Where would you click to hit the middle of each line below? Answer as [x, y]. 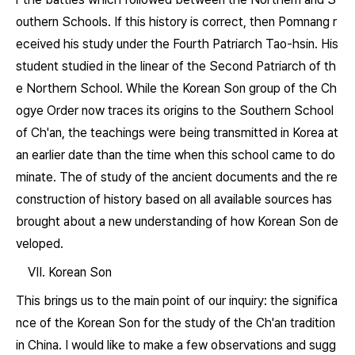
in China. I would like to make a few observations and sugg [176, 345]
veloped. [40, 244]
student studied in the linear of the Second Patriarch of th [176, 66]
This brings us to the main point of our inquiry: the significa [177, 301]
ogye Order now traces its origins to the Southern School [175, 111]
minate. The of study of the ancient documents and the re [177, 177]
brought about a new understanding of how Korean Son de [177, 221]
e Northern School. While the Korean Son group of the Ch [176, 88]
